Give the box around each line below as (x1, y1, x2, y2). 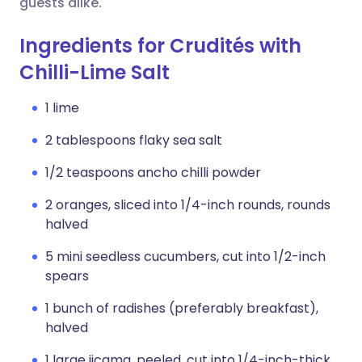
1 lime (45, 99, 79, 117)
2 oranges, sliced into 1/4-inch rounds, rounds (45, 196, 330, 214)
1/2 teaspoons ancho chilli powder (45, 163, 261, 182)
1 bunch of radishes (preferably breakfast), (45, 299, 318, 318)
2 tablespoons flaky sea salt (45, 131, 222, 149)
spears (45, 267, 89, 285)
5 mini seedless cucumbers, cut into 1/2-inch (45, 247, 326, 266)
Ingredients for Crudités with (19, 32, 301, 59)
